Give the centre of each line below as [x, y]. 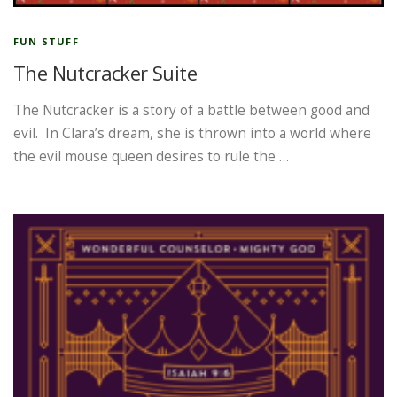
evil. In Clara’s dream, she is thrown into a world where [192, 133]
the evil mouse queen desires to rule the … [151, 156]
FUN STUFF [46, 41]
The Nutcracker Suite [105, 72]
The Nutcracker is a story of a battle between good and [191, 110]
